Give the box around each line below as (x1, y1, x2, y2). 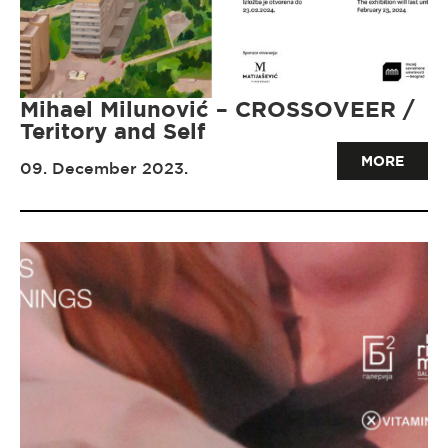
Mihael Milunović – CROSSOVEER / (20, 96, 415, 121)
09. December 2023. (20, 159, 188, 177)
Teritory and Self (20, 118, 205, 143)
